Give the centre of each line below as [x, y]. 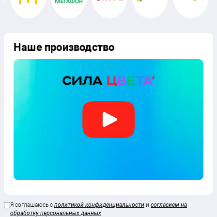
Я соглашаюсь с [32, 205]
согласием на [169, 205]
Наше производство [64, 47]
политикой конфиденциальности [99, 205]
